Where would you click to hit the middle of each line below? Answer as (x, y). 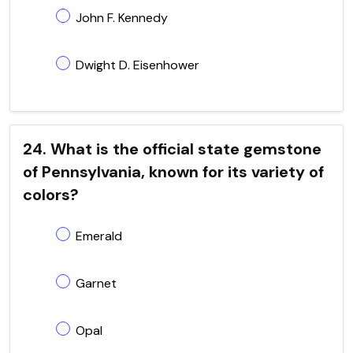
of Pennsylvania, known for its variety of (173, 171)
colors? (51, 194)
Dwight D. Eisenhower (137, 65)
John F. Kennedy (122, 17)
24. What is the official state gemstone (172, 149)
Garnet (96, 283)
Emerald (99, 236)
